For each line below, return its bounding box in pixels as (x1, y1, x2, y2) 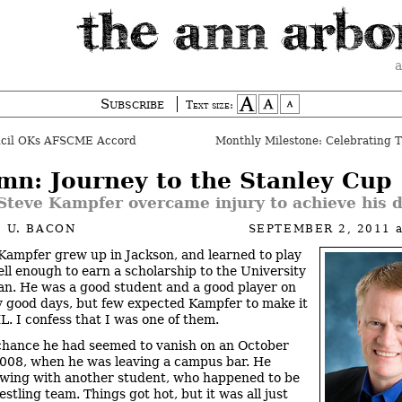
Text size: (186, 99, 233, 111)
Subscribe (100, 96, 164, 112)
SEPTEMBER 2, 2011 (248, 223, 397, 235)
